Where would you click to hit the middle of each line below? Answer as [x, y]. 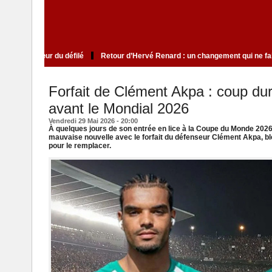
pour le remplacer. [80, 146]
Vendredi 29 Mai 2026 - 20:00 [93, 121]
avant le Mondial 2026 [118, 109]
